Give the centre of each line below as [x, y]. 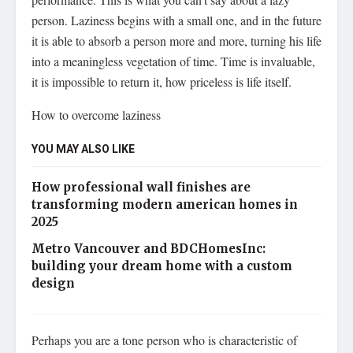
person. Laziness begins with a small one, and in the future [176, 20]
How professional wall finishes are [141, 187]
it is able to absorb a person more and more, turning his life [176, 40]
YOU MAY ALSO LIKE [83, 149]
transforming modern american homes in [165, 204]
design [53, 283]
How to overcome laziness [96, 114]
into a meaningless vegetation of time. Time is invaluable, [173, 61]
